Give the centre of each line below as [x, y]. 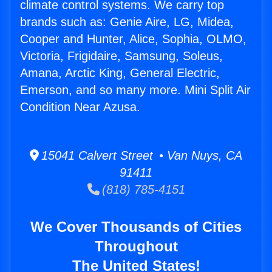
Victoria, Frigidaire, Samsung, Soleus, [121, 56]
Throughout [136, 246]
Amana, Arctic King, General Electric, [120, 73]
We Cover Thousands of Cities [136, 227]
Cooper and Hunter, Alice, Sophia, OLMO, [133, 39]
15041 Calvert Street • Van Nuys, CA [141, 156]
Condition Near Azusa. [80, 107]
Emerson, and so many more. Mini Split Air [135, 90]
